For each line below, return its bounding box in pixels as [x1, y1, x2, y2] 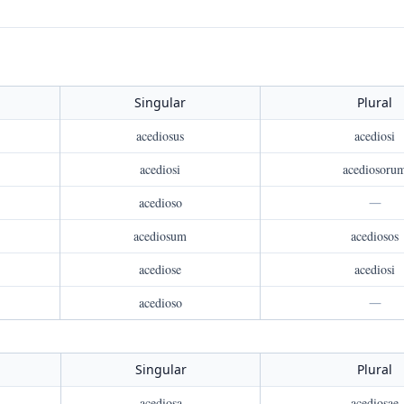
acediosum [133, 227, 187, 244]
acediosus [136, 127, 184, 144]
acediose [139, 261, 181, 278]
